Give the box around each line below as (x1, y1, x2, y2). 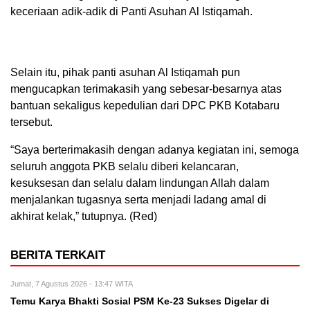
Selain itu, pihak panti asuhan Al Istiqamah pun (10, 66, 240, 78)
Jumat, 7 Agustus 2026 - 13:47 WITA (10, 280, 133, 288)
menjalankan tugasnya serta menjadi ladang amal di (10, 194, 266, 206)
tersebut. (10, 116, 53, 128)
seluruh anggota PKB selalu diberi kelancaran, (10, 161, 239, 172)
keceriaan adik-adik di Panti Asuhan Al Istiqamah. (10, 6, 253, 17)
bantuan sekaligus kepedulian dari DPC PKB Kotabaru (10, 100, 280, 111)
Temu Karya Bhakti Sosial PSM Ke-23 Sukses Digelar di (10, 296, 269, 307)
